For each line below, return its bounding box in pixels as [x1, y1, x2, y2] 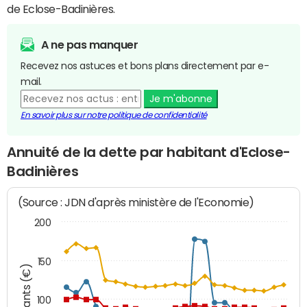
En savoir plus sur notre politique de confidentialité [21, 110, 207, 119]
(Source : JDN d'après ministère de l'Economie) [18, 196, 255, 210]
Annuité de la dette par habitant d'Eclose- [7, 145, 291, 159]
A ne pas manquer [41, 38, 138, 50]
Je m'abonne [149, 93, 212, 103]
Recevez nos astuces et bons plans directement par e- [21, 60, 269, 71]
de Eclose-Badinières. [7, 3, 115, 14]
